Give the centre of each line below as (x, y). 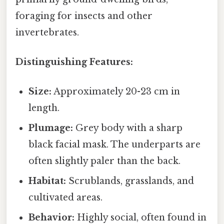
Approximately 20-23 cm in (116, 92)
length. (44, 108)
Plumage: (51, 128)
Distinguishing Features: (74, 62)
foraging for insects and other (84, 16)
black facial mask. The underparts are (115, 145)
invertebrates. (47, 32)
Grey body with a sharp (128, 128)
